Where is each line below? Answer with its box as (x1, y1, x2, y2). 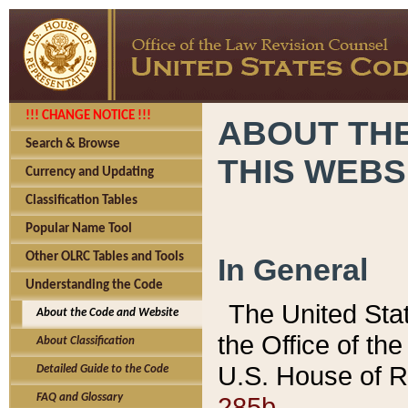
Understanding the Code (25, 279, 163, 292)
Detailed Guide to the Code (25, 363, 168, 375)
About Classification (25, 335, 135, 347)
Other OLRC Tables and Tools (25, 250, 184, 264)
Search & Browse (25, 138, 120, 151)
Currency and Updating (25, 166, 154, 179)
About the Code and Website (25, 307, 178, 319)
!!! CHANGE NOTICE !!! (25, 109, 151, 123)
